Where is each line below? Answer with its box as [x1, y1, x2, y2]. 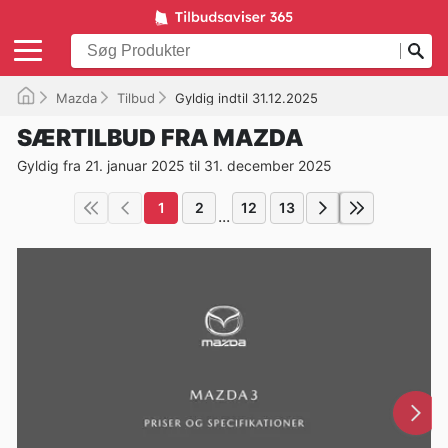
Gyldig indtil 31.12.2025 [175, 89, 318, 106]
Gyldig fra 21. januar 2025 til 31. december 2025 [17, 156, 332, 174]
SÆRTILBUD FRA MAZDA [17, 123, 303, 152]
